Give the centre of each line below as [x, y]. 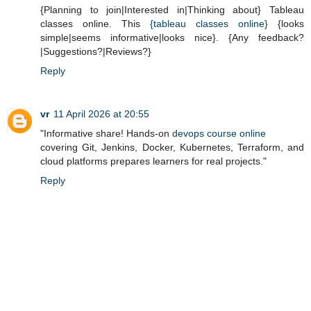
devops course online [219, 133]
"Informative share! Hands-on [106, 133]
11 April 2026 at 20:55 [101, 114]
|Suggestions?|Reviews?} [96, 51]
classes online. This [95, 23]
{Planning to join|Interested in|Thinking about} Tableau [172, 9]
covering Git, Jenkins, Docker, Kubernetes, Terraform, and [172, 147]
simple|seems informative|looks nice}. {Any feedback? [172, 37]
